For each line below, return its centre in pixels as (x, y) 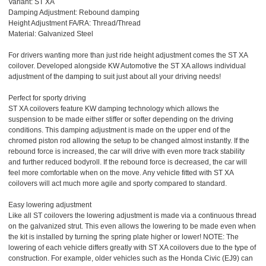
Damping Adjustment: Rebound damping (74, 12)
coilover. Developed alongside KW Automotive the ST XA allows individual (127, 66)
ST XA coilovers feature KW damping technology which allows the (114, 108)
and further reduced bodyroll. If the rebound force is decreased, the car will (128, 162)
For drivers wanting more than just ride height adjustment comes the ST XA (128, 55)
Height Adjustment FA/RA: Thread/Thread (75, 23)
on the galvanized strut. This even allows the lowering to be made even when (132, 226)
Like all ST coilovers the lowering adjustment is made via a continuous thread (132, 215)
